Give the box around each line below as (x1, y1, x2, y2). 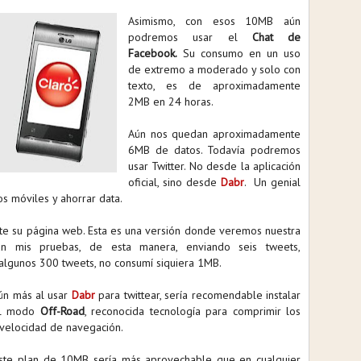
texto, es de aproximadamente (128, 78, 301, 93)
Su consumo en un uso (177, 46, 301, 60)
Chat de (251, 30, 301, 44)
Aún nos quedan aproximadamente (128, 127, 301, 141)
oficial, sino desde (128, 175, 221, 189)
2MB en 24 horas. (128, 94, 216, 109)
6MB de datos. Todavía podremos (128, 143, 301, 157)
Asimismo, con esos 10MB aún (128, 14, 301, 28)
